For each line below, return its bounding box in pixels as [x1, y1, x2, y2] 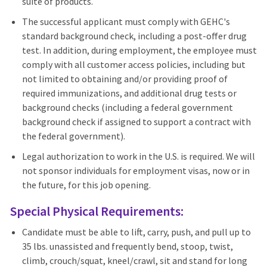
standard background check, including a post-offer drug [21, 30, 247, 42]
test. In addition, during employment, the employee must [21, 44, 257, 57]
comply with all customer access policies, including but [21, 58, 246, 71]
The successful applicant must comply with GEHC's [21, 15, 230, 28]
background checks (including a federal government [21, 101, 233, 114]
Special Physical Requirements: [10, 203, 184, 220]
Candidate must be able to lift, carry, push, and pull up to [21, 226, 251, 238]
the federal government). [21, 130, 125, 142]
